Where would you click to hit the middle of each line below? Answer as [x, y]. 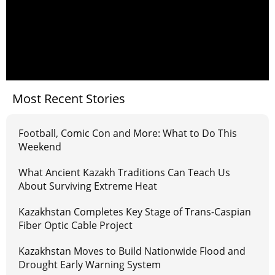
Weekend [40, 147]
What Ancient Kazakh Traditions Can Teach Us [124, 173]
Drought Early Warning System [90, 265]
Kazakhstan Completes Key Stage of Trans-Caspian [135, 212]
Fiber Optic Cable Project [76, 226]
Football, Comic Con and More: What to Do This [128, 134]
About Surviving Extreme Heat [88, 186]
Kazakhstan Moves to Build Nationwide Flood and [132, 251]
